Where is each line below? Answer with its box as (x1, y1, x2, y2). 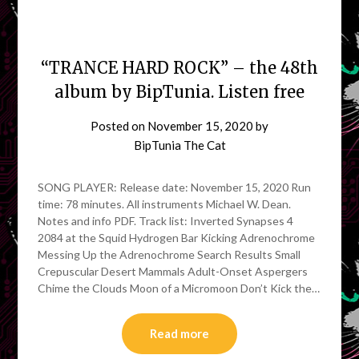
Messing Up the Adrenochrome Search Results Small (38, 247, 301, 261)
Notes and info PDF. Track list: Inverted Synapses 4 (38, 213, 294, 228)
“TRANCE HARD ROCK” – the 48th (41, 57, 318, 78)
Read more (150, 325, 209, 341)
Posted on (91, 118, 147, 133)
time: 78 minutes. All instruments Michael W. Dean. (38, 196, 292, 211)
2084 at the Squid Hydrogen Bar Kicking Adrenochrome (38, 230, 316, 244)
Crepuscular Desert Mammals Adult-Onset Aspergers (38, 264, 309, 278)
